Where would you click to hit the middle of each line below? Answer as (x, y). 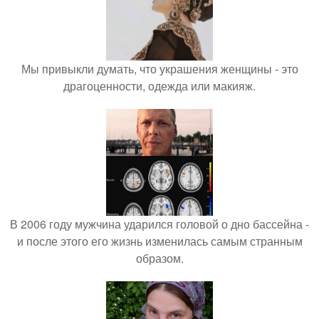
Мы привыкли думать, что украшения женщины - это (159, 68)
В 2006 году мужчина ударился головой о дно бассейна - (159, 224)
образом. (159, 258)
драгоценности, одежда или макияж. (159, 85)
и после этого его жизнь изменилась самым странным (159, 241)
